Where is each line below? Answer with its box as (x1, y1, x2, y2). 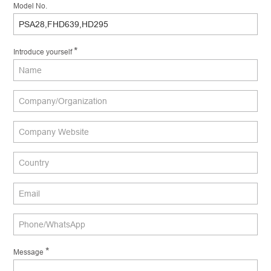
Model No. (13, 1, 48, 11)
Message (13, 247, 46, 257)
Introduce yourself (13, 47, 74, 57)
